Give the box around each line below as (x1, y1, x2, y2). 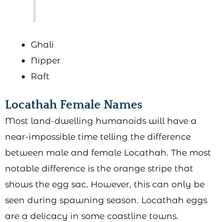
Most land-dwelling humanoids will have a (5, 115, 197, 126)
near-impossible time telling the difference (5, 131, 191, 142)
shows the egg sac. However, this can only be (5, 178, 205, 189)
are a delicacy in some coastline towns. (5, 210, 178, 221)
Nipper (30, 55, 60, 65)
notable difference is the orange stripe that (5, 163, 193, 173)
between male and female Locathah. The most (5, 147, 211, 158)
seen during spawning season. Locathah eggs (5, 194, 207, 205)
